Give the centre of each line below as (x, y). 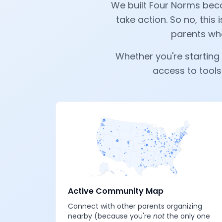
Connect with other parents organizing (135, 206)
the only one (187, 216)
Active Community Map (116, 191)
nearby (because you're (111, 216)
